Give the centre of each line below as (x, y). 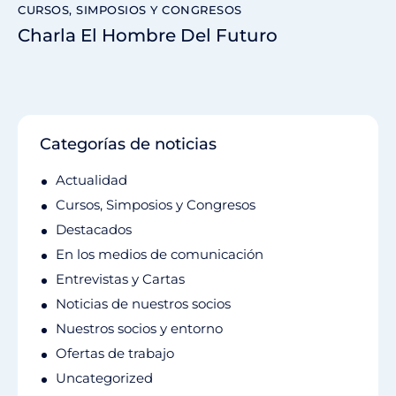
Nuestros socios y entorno (139, 328)
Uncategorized (104, 377)
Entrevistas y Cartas (120, 278)
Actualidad (91, 179)
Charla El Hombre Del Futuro (148, 35)
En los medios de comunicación (160, 254)
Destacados (94, 229)
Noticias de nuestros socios (143, 303)
